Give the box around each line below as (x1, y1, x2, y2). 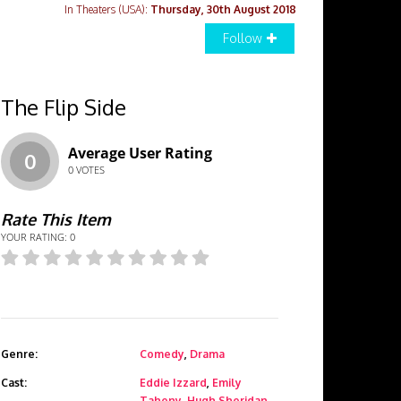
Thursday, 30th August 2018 (150, 3, 296, 16)
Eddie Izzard (140, 376, 207, 389)
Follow (223, 30, 262, 46)
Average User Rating (68, 143, 212, 163)
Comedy (140, 347, 184, 361)
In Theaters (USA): (64, 3, 150, 16)
